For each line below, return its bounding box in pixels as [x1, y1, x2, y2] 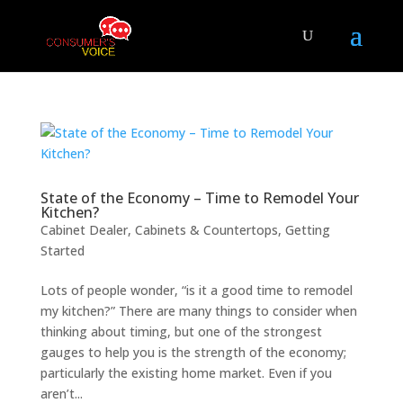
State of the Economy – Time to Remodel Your [40, 188, 359, 208]
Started [40, 242, 85, 259]
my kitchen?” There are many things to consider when [40, 302, 357, 319]
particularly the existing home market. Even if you [40, 364, 332, 381]
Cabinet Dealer [40, 221, 128, 238]
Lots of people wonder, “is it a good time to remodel [40, 282, 353, 299]
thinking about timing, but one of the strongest [40, 323, 322, 340]
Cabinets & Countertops [134, 221, 278, 238]
